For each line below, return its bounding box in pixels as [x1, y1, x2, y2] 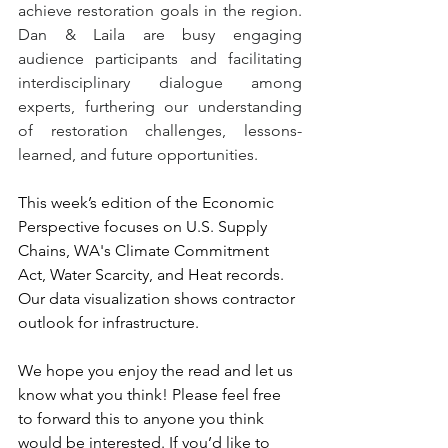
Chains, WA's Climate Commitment [18, 241, 273, 260]
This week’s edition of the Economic [18, 193, 278, 212]
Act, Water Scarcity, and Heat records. [18, 265, 288, 284]
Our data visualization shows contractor [18, 289, 299, 308]
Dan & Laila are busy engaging [18, 25, 302, 44]
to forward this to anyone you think [18, 409, 268, 428]
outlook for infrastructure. [18, 313, 203, 332]
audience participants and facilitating [18, 49, 302, 68]
